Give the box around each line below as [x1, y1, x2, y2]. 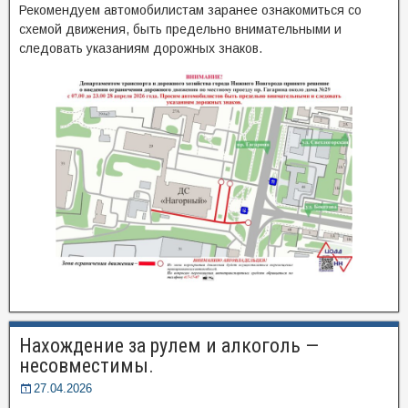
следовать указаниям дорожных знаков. [19, 41, 262, 56]
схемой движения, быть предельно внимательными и [19, 22, 342, 36]
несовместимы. [19, 353, 154, 377]
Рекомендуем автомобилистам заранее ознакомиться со [19, 3, 362, 17]
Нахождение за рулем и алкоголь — [19, 333, 319, 357]
